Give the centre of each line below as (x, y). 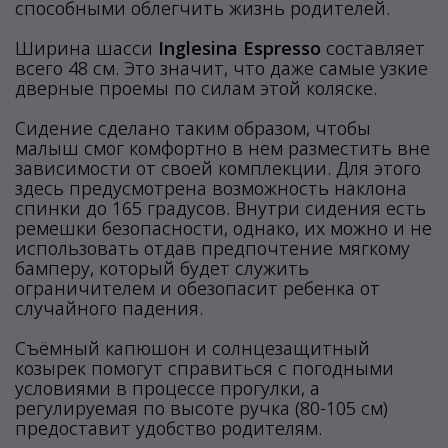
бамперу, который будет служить (162, 268)
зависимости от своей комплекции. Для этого (218, 168)
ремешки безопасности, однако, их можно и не (223, 228)
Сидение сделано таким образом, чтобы (193, 128)
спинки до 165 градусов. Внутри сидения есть (220, 208)
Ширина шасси (86, 48)
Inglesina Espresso (239, 48)
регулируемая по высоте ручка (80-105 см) (201, 408)
